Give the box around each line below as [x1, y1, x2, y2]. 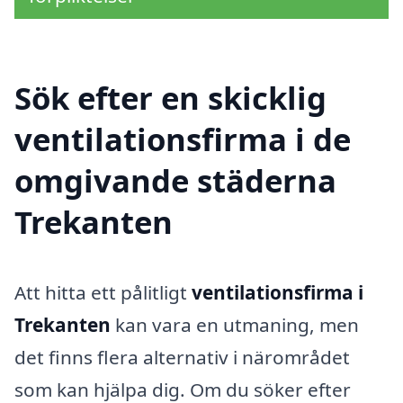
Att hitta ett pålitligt [14, 279, 192, 305]
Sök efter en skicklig [14, 76, 327, 120]
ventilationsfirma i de [14, 118, 351, 161]
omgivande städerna [14, 159, 336, 202]
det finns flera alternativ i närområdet [14, 344, 350, 370]
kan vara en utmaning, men [111, 311, 359, 337]
